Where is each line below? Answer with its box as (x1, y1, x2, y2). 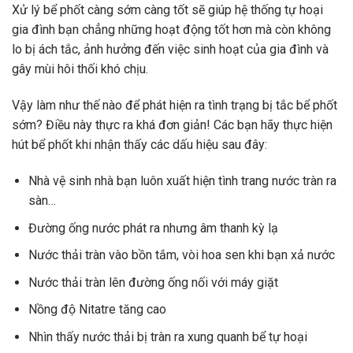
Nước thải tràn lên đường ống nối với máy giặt (28, 274, 278, 290)
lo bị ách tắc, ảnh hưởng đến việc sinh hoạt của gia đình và (12, 42, 329, 58)
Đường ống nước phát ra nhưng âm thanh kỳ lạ (28, 220, 278, 236)
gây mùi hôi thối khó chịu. (12, 61, 148, 77)
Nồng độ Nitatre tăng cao (28, 302, 166, 318)
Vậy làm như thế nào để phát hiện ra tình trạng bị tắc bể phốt (12, 98, 337, 113)
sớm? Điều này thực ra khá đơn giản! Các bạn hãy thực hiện (12, 117, 333, 133)
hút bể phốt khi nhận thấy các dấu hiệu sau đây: (12, 137, 267, 153)
